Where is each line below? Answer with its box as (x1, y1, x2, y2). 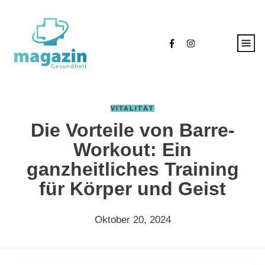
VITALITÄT (111, 105, 154, 112)
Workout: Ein (73, 139, 192, 160)
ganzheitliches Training (26, 159, 239, 180)
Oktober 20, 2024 (94, 214, 171, 225)
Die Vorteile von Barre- (30, 119, 235, 141)
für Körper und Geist (39, 178, 226, 199)
